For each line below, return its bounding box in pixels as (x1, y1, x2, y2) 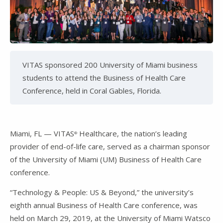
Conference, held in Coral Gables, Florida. (22, 86, 161, 96)
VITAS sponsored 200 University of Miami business (22, 60, 198, 70)
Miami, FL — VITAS (10, 128, 74, 139)
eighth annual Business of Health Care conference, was (10, 200, 198, 211)
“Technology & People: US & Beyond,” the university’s (10, 187, 194, 198)
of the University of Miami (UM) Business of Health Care (10, 154, 202, 165)
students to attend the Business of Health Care (22, 73, 186, 83)
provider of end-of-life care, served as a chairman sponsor (10, 141, 210, 152)
